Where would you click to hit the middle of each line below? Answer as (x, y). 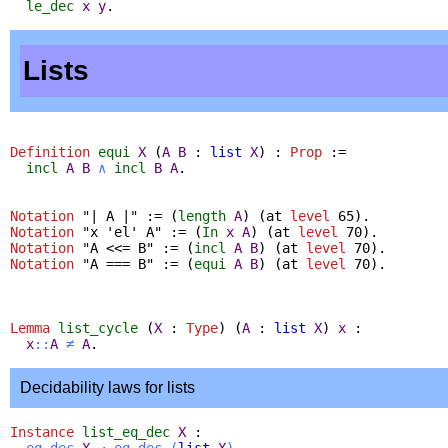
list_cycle (98, 327)
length (202, 215)
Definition (50, 151)
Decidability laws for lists (107, 387)
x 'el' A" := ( (146, 231)
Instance (42, 431)
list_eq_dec (126, 431)
